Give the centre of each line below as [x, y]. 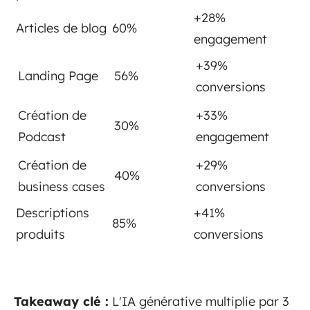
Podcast [42, 137]
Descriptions [53, 213]
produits [40, 235]
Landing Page [58, 76]
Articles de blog [61, 28]
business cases [62, 187]
